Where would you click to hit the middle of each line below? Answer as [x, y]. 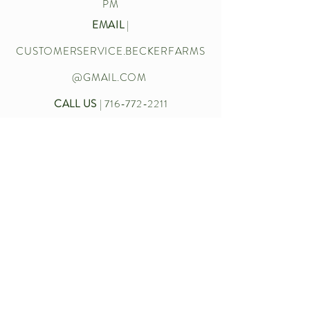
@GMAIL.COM [109, 78]
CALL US [75, 104]
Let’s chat [121, 145]
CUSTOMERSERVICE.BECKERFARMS [111, 52]
